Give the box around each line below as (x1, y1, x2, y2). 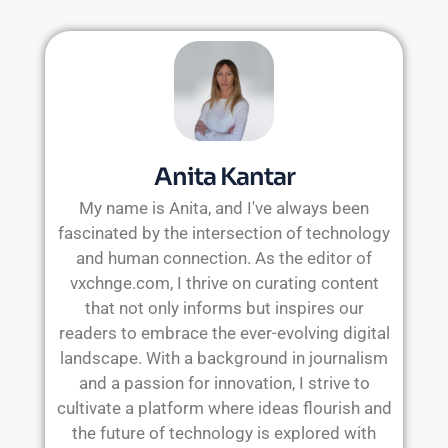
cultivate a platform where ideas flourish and (56, 398, 392, 419)
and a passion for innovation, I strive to (78, 373, 370, 394)
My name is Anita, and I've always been (79, 198, 369, 219)
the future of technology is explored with (72, 423, 376, 444)
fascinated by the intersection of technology (58, 223, 390, 244)
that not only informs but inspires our (84, 298, 364, 319)
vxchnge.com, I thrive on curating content (69, 273, 379, 294)
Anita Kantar (153, 162, 295, 193)
